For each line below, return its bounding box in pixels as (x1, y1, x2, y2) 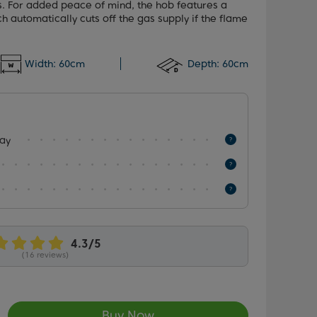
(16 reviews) (21, 249, 69, 260)
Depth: (188, 57, 219, 69)
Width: (25, 57, 56, 69)
